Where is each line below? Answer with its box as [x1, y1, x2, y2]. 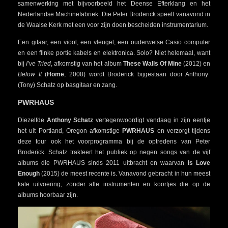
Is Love [187, 159, 211, 167]
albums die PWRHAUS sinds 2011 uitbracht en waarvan [18, 159, 188, 167]
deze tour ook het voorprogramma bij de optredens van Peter [18, 138, 210, 146]
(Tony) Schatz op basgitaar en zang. [18, 81, 117, 89]
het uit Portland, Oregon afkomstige [18, 127, 123, 135]
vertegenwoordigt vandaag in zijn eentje [93, 117, 211, 124]
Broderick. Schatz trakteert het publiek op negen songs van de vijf [18, 149, 210, 156]
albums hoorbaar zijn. [18, 191, 78, 199]
